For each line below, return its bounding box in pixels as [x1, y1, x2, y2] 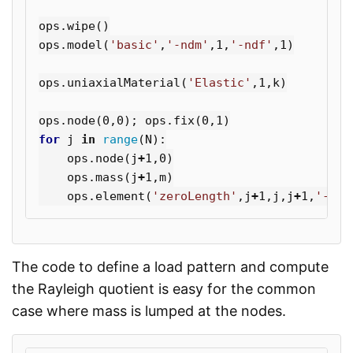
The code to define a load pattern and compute [12, 258, 329, 275]
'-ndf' [230, 37, 273, 52]
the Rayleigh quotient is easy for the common [12, 280, 316, 297]
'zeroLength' [152, 188, 237, 203]
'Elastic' [188, 75, 251, 90]
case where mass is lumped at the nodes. [12, 302, 286, 319]
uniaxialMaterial [67, 75, 180, 90]
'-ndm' [166, 37, 209, 52]
